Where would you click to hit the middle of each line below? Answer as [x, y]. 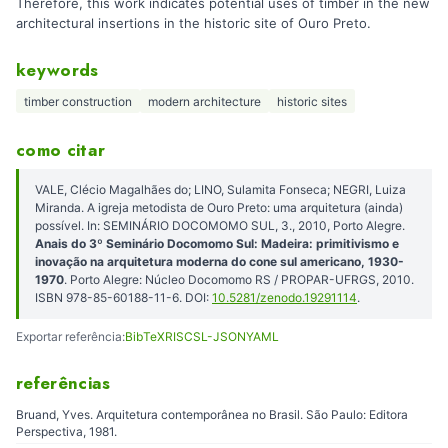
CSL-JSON [215, 337]
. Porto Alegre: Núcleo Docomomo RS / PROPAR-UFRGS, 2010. [239, 280]
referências [63, 383]
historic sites [312, 101]
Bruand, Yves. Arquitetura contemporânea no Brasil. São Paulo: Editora [212, 414]
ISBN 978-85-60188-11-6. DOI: [123, 298]
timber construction [78, 101]
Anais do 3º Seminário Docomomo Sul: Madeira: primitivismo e [217, 244]
